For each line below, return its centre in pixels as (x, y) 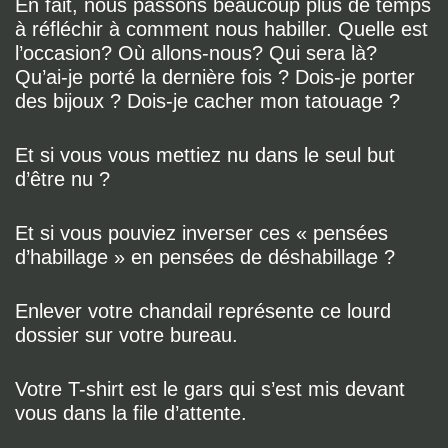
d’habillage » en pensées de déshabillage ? (205, 257)
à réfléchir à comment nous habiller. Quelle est (221, 29)
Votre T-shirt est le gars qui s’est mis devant (210, 389)
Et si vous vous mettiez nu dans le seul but (205, 155)
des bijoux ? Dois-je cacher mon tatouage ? (207, 101)
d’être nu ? (62, 179)
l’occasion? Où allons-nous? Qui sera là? (196, 53)
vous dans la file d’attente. (131, 413)
